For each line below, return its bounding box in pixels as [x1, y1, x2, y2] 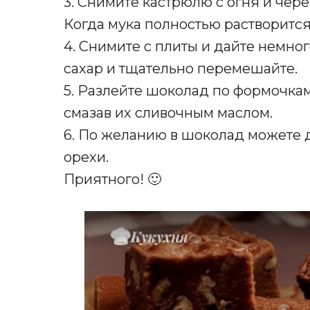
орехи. [64, 149, 109, 166]
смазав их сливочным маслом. [64, 104, 273, 122]
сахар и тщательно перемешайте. [64, 60, 298, 77]
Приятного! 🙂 [64, 171, 161, 188]
